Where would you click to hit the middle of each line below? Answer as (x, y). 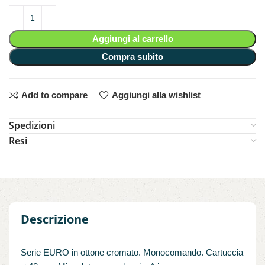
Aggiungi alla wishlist (156, 95)
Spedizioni (32, 125)
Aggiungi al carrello (132, 38)
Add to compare (54, 95)
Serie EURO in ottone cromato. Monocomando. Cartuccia (132, 252)
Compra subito (132, 56)
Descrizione (55, 219)
